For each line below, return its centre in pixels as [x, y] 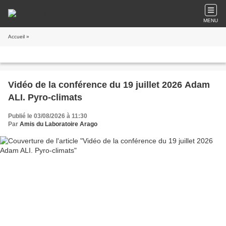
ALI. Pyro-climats [45, 97]
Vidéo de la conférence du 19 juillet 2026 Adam [109, 85]
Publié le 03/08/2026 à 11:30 [48, 116]
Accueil [16, 37]
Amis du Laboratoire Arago [59, 124]
